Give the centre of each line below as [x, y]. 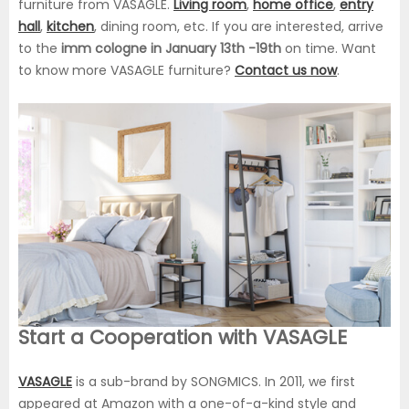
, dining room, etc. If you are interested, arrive [239, 27]
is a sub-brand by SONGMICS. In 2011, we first [214, 381]
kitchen [70, 27]
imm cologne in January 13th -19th [169, 49]
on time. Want [329, 49]
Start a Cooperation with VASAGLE [183, 337]
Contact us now [286, 71]
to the [38, 49]
